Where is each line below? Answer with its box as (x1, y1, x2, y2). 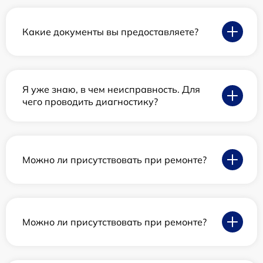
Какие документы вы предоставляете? (22, 25, 198, 38)
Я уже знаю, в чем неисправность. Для (22, 83, 200, 96)
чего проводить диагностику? (22, 96, 158, 108)
